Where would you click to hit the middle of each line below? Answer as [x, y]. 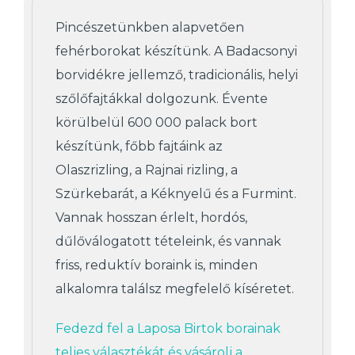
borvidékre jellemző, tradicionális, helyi [177, 75]
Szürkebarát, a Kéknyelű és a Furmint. [176, 194]
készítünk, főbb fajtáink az [139, 147]
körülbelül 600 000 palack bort [157, 123]
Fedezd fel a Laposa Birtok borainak [168, 329]
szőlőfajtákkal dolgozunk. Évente [162, 99]
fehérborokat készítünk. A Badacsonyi [176, 52]
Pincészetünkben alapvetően [150, 28]
